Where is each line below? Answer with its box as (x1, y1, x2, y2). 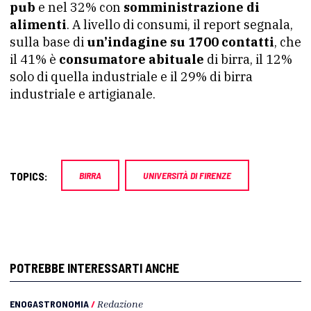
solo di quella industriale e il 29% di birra (10, 69, 253, 85)
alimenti (10, 17, 67, 33)
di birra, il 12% (204, 51, 292, 68)
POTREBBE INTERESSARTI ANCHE (10, 260, 179, 276)
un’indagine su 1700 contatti (87, 34, 274, 51)
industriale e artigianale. (10, 86, 155, 103)
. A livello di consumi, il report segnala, (67, 17, 293, 33)
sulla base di (10, 34, 87, 51)
